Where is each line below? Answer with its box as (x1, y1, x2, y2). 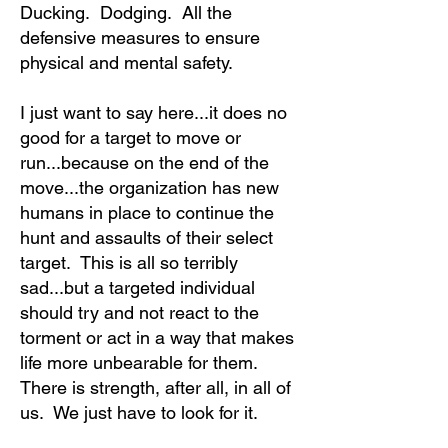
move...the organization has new (20, 177, 279, 198)
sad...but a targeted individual (20, 277, 255, 298)
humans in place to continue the (20, 202, 274, 223)
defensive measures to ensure (20, 27, 260, 48)
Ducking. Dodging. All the (20, 2, 232, 23)
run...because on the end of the (20, 152, 269, 173)
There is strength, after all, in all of (20, 377, 291, 398)
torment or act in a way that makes (20, 327, 294, 348)
